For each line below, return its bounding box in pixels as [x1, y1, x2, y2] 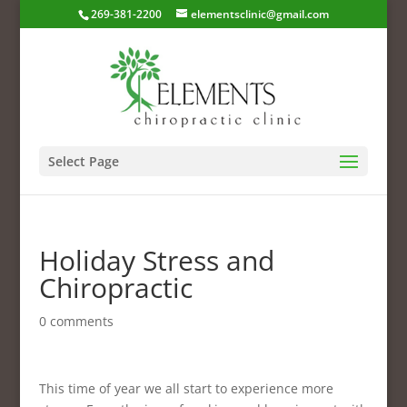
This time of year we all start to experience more [38, 380, 333, 397]
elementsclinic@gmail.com [190, 6, 329, 22]
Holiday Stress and [38, 242, 274, 279]
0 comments [38, 313, 114, 330]
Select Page [47, 153, 119, 170]
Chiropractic [38, 269, 193, 306]
